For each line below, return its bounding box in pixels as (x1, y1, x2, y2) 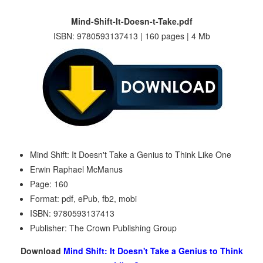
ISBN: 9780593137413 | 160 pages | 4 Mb (53, 30, 210, 42)
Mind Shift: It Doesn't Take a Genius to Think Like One (30, 149, 231, 160)
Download (20, 245, 63, 257)
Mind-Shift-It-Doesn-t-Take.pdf (70, 15, 193, 27)
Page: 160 (30, 178, 68, 190)
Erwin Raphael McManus (30, 163, 123, 175)
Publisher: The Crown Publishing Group (30, 222, 177, 234)
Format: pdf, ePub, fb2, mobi (30, 193, 137, 204)
